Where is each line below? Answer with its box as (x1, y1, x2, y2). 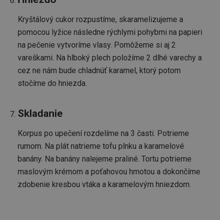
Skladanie (18, 107, 63, 119)
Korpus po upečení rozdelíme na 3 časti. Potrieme (18, 128, 189, 138)
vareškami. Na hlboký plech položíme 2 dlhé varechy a (18, 53, 202, 62)
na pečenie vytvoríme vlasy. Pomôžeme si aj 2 (18, 40, 176, 50)
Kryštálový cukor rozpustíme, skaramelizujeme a (18, 14, 183, 24)
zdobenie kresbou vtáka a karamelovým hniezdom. (18, 179, 191, 189)
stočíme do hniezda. (18, 78, 87, 88)
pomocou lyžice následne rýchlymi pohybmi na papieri (18, 27, 202, 37)
